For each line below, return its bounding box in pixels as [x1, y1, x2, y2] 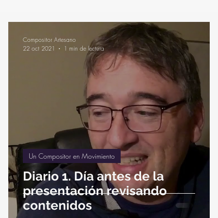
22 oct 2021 [23, 44, 55, 53]
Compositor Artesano [23, 36, 76, 44]
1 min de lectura [64, 44, 104, 53]
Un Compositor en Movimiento [29, 151, 115, 161]
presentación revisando [23, 183, 167, 198]
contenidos [23, 198, 92, 213]
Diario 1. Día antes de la [23, 169, 164, 183]
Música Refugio [30, 27, 79, 36]
